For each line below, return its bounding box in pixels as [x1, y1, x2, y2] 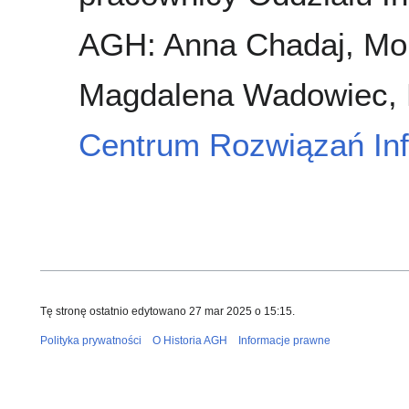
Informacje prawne [238, 333, 330, 347]
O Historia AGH [152, 333, 227, 347]
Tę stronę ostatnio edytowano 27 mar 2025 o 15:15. [40, 304, 295, 318]
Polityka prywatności [40, 333, 142, 347]
